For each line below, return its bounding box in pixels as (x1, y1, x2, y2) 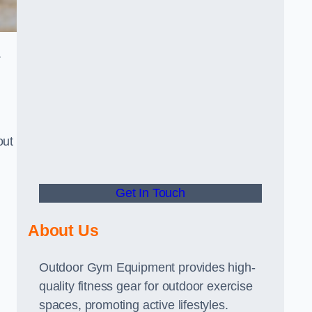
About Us (28, 221, 99, 240)
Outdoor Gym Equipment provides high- (39, 260, 256, 274)
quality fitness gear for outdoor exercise (39, 279, 253, 293)
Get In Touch (116, 186, 185, 200)
